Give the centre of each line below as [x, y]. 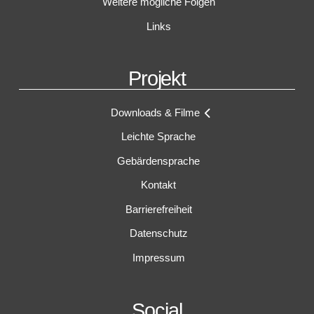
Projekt [157, 79]
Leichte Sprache [159, 137]
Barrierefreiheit [158, 209]
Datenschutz [158, 233]
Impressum [158, 257]
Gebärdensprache [159, 161]
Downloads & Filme [156, 112]
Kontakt [159, 185]
